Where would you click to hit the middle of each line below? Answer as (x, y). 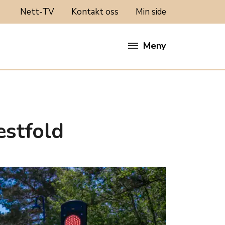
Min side (151, 12)
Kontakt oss (95, 12)
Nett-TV (37, 12)
